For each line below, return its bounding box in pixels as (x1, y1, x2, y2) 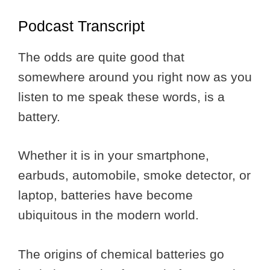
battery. (18, 109, 64, 124)
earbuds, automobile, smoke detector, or (18, 168, 251, 183)
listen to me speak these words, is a (18, 89, 225, 104)
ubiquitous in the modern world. (18, 208, 202, 222)
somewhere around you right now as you (18, 69, 252, 84)
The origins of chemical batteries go (18, 246, 224, 261)
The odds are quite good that (18, 49, 184, 64)
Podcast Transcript (18, 17, 145, 34)
